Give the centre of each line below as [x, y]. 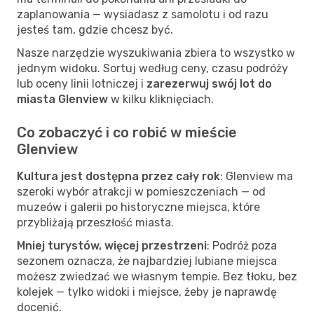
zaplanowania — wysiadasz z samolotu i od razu [143, 14]
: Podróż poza [242, 245]
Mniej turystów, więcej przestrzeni [112, 245]
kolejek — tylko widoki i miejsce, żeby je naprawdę [147, 292]
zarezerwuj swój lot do [209, 83]
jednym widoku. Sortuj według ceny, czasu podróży [152, 68]
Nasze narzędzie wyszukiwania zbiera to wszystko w [156, 53]
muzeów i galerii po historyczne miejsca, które [138, 207]
